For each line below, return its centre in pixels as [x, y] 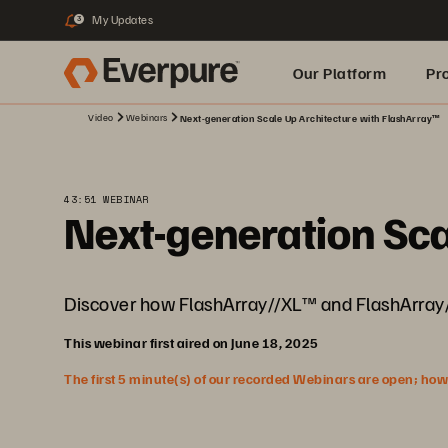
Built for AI [330, 137]
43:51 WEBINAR [106, 199]
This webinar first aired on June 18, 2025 [191, 342]
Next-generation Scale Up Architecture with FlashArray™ [310, 118]
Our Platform [339, 73]
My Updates [122, 19]
